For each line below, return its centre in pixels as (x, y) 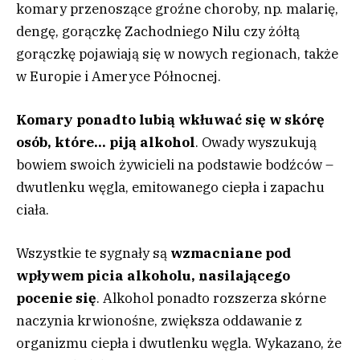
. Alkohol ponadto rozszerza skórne (211, 299)
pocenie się (56, 299)
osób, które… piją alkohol (106, 143)
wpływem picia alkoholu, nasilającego (153, 276)
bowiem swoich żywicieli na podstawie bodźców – (175, 165)
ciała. (33, 210)
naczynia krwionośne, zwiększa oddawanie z (159, 321)
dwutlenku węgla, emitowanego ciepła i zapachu (170, 188)
